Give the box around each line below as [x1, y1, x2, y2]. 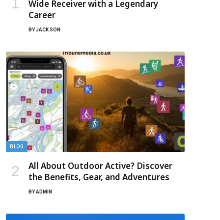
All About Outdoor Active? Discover [28, 160, 172, 171]
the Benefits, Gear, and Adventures [28, 171, 169, 183]
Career [28, 9, 55, 21]
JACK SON [36, 27, 60, 32]
